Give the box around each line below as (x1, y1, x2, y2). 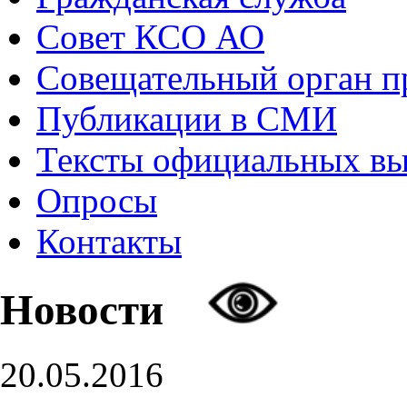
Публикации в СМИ (36, 99, 337, 138)
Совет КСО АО (36, 17, 264, 56)
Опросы (36, 181, 157, 220)
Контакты (36, 222, 182, 261)
